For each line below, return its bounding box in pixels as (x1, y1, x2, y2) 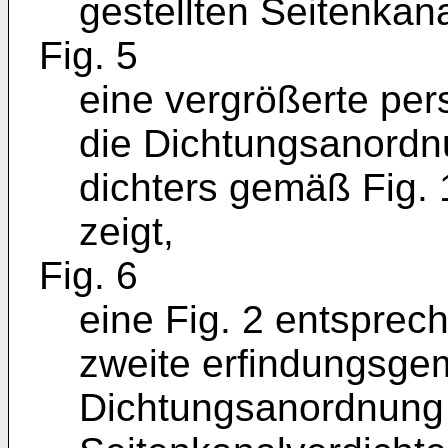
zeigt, (79, 210, 174, 253)
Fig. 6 (39, 254, 138, 297)
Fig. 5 (39, 34, 138, 77)
